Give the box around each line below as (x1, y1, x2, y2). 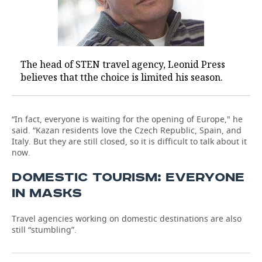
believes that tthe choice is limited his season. (20, 71, 223, 84)
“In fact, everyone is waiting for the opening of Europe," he (12, 113, 243, 125)
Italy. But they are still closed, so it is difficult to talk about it (12, 136, 247, 147)
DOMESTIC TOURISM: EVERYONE (12, 170, 244, 185)
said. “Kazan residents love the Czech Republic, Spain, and (12, 125, 242, 136)
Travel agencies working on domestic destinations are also (12, 213, 242, 224)
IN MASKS (12, 185, 82, 201)
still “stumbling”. (12, 224, 77, 235)
